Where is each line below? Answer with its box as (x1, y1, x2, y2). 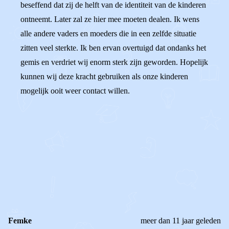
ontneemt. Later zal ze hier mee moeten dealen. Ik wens (20, 15, 199, 24)
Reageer (45, 170, 72, 178)
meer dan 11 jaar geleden (141, 216, 221, 225)
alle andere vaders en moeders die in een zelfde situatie (20, 29, 196, 38)
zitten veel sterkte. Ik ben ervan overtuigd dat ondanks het (20, 43, 206, 52)
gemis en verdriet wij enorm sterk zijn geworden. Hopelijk (20, 58, 208, 66)
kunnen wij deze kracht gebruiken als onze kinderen (20, 72, 188, 81)
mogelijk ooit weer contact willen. (20, 86, 130, 95)
